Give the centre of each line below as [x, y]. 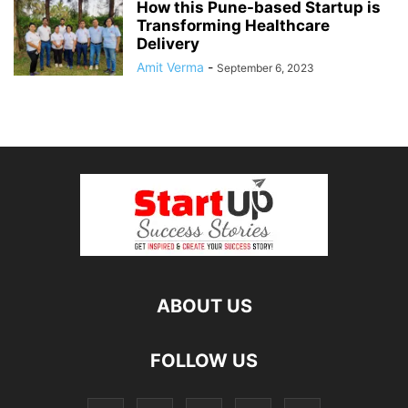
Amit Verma [170, 66]
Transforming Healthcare [233, 25]
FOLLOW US [204, 360]
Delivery [168, 43]
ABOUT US [204, 306]
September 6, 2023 [265, 67]
